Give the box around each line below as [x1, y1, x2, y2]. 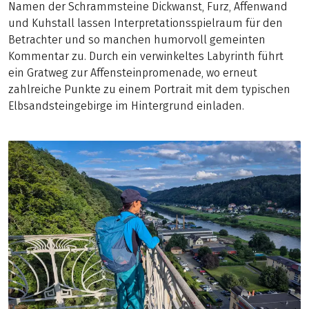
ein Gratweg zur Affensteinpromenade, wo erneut [8, 66, 257, 79]
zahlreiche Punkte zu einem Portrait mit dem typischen [8, 82, 290, 96]
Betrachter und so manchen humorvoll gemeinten [8, 32, 266, 46]
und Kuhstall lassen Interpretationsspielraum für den [8, 16, 283, 30]
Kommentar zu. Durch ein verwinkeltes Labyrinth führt [8, 49, 283, 63]
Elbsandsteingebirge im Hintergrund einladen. [8, 99, 244, 112]
